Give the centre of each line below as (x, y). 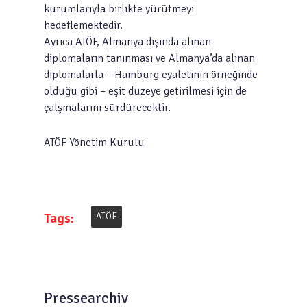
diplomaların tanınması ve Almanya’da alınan (149, 58)
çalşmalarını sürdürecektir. (107, 108)
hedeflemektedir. (83, 25)
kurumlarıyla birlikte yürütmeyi (119, 9)
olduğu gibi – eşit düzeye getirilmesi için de (145, 91)
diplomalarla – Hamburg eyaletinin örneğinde (151, 75)
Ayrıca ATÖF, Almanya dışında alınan (127, 42)
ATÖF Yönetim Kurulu (94, 143)
